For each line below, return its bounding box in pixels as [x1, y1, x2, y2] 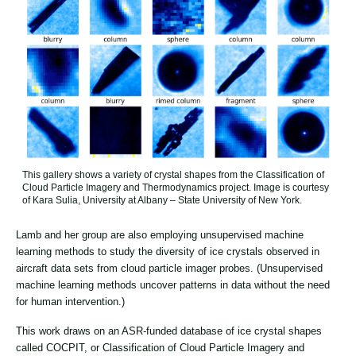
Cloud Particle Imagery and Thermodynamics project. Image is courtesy [22, 181, 329, 193]
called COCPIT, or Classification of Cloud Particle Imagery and [16, 341, 304, 354]
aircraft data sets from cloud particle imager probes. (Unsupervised [16, 261, 323, 274]
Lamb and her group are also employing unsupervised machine [16, 228, 304, 241]
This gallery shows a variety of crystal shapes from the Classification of [22, 168, 324, 180]
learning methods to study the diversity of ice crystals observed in [16, 245, 319, 257]
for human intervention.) [16, 295, 125, 308]
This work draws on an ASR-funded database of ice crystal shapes [16, 324, 322, 337]
